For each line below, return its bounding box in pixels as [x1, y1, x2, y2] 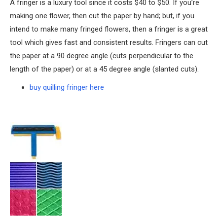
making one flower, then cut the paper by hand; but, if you [10, 11, 194, 20]
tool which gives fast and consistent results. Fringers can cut [10, 38, 208, 47]
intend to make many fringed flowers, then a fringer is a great [10, 25, 208, 34]
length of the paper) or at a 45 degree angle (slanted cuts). [10, 65, 199, 74]
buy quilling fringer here [30, 83, 104, 92]
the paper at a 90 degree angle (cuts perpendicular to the [10, 51, 193, 60]
